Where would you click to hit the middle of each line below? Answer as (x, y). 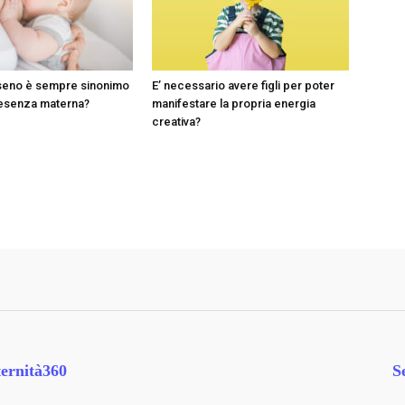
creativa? (176, 122)
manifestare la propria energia (234, 104)
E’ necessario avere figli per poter (243, 85)
